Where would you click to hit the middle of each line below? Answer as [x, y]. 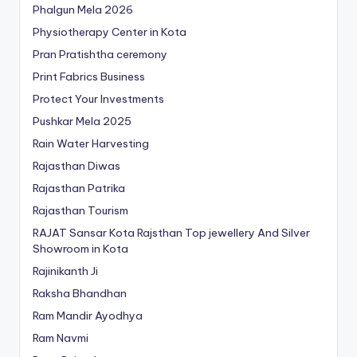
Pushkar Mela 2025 [82, 122]
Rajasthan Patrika [79, 188]
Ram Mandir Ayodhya [88, 316]
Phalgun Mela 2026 [83, 10]
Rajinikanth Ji [65, 271]
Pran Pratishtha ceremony [100, 55]
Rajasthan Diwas [76, 166]
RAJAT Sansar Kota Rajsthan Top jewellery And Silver [171, 233]
